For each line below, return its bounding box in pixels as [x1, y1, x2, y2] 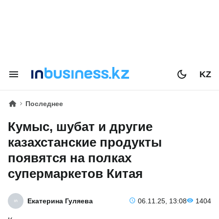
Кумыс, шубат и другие [8, 119, 153, 134]
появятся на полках [8, 151, 131, 165]
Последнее [25, 100, 63, 108]
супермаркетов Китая [8, 166, 143, 181]
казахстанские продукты [8, 135, 162, 150]
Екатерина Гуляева [27, 197, 93, 205]
